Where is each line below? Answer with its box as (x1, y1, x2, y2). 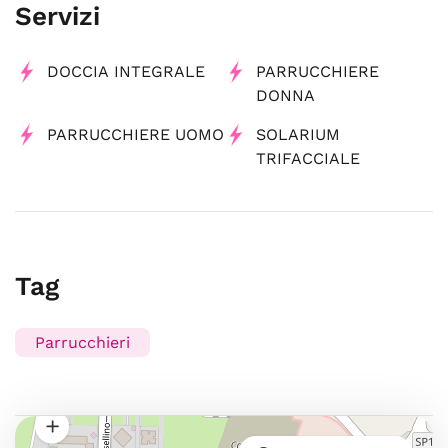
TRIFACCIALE (256, 149, 360, 168)
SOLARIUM (256, 125, 340, 144)
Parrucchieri (35, 333, 130, 352)
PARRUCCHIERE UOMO (47, 125, 224, 144)
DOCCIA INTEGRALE (47, 62, 205, 81)
